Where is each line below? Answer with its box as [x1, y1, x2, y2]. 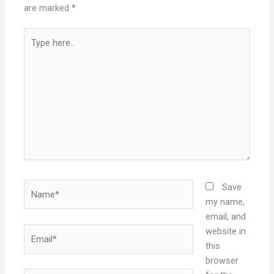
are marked [24, 2, 72, 13]
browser [205, 255, 239, 267]
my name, [205, 196, 245, 208]
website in [205, 226, 246, 237]
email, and [205, 211, 246, 223]
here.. [23, 44, 45, 56]
